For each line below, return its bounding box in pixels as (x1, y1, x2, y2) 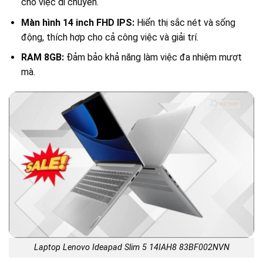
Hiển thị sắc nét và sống (134, 16, 235, 28)
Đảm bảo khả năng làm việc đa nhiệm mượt (63, 52, 242, 63)
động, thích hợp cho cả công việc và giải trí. (21, 31, 198, 43)
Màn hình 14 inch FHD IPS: (21, 16, 134, 28)
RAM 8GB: (21, 52, 64, 63)
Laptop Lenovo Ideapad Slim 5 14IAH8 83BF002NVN (33, 242, 230, 253)
